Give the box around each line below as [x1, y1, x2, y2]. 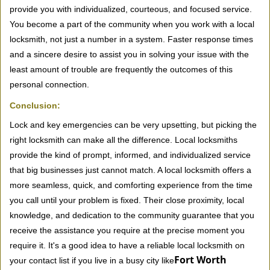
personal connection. [10, 80, 89, 89]
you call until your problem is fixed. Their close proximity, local [10, 195, 244, 205]
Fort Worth [174, 253, 227, 266]
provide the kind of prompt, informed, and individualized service [10, 150, 251, 160]
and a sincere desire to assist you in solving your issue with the [10, 49, 249, 59]
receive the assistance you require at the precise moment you [10, 225, 245, 235]
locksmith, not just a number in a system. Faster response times [10, 34, 253, 44]
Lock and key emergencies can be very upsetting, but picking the [10, 120, 257, 130]
